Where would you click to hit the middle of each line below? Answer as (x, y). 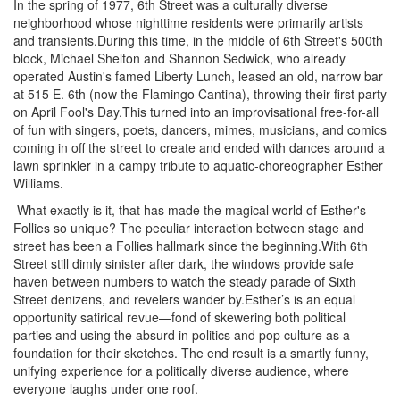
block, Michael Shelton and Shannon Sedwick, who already (179, 58)
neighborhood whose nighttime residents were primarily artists (188, 22)
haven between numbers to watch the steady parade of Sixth (185, 281)
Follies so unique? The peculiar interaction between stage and (189, 228)
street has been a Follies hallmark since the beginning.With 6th (191, 246)
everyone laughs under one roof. (106, 388)
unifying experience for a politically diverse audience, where (181, 371)
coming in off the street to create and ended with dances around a (199, 147)
